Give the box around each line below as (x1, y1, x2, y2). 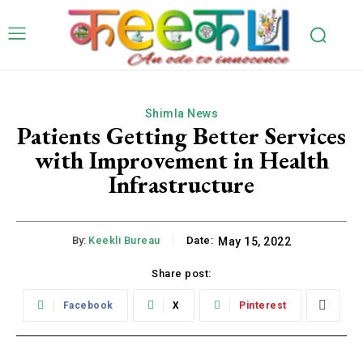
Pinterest (239, 299, 287, 311)
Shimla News (144, 107, 219, 121)
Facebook (62, 299, 113, 311)
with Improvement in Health (34, 144, 329, 177)
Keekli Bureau (88, 234, 160, 247)
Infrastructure (109, 169, 254, 201)
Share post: (152, 267, 211, 280)
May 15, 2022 (218, 235, 291, 249)
